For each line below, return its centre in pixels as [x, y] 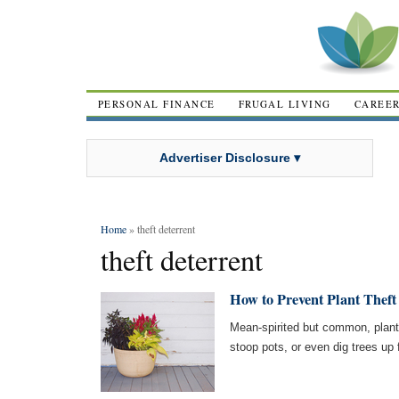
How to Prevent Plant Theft [313, 299]
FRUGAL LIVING [285, 104]
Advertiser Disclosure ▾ [230, 157]
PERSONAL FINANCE [157, 104]
